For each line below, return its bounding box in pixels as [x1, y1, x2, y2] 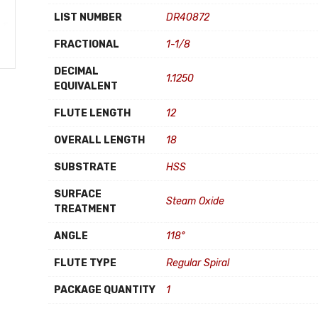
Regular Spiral [166, 257, 229, 269]
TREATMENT [54, 203, 116, 215]
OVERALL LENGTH [54, 134, 145, 146]
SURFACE [54, 188, 102, 200]
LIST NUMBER [54, 11, 122, 23]
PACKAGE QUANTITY [54, 284, 155, 296]
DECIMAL [54, 65, 99, 77]
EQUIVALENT [54, 80, 118, 92]
